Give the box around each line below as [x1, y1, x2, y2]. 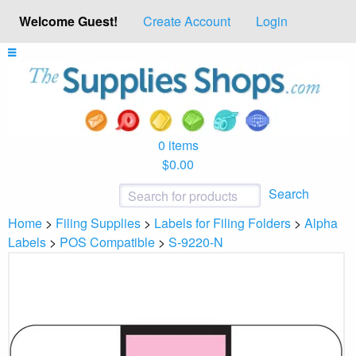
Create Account [143, 12, 230, 31]
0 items [157, 135, 199, 154]
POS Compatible [60, 232, 155, 251]
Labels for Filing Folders [154, 213, 291, 232]
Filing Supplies [56, 213, 141, 232]
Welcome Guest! [19, 12, 118, 30]
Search [269, 184, 309, 203]
